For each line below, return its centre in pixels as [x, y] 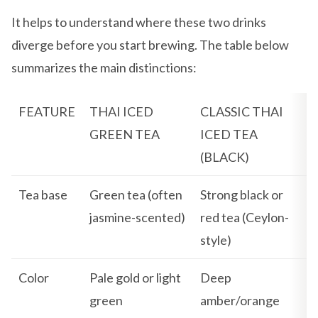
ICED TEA [229, 134]
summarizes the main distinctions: [104, 67]
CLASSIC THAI [242, 111]
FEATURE [47, 111]
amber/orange [240, 300]
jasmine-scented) [137, 217]
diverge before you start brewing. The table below [150, 45]
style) [216, 240]
